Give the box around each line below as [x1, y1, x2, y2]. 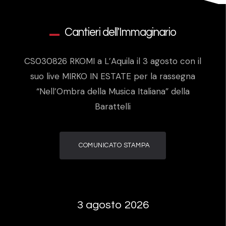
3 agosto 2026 [77, 199, 149, 211]
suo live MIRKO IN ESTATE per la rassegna [30, 71, 195, 82]
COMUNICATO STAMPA [79, 142, 150, 149]
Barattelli [95, 101, 131, 112]
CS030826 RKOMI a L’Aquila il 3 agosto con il [24, 55, 201, 67]
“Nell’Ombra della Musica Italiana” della [36, 86, 190, 97]
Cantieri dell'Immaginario [65, 27, 176, 38]
